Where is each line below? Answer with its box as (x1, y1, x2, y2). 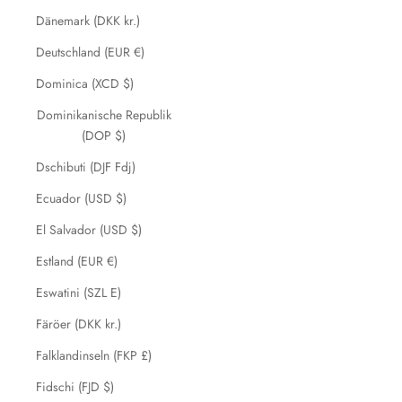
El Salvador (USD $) (36, 221, 142, 239)
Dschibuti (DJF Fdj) (36, 158, 135, 176)
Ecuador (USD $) (36, 189, 127, 207)
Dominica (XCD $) (36, 74, 134, 92)
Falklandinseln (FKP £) (36, 346, 152, 364)
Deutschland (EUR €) (36, 43, 144, 61)
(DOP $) (82, 127, 126, 144)
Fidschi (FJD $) (36, 378, 114, 396)
